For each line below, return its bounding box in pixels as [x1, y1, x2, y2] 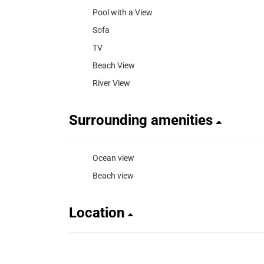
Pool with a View [93, 7, 153, 17]
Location [69, 204, 128, 221]
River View [93, 78, 130, 88]
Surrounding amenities [69, 111, 216, 128]
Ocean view [93, 153, 134, 163]
